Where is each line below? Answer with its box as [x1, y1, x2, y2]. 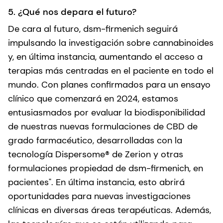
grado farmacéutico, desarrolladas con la [8, 134, 182, 146]
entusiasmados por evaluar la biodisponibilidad [8, 106, 205, 118]
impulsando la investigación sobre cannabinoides [8, 36, 214, 49]
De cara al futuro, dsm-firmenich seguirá [8, 22, 178, 35]
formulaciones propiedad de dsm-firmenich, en [8, 162, 203, 174]
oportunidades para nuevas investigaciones [8, 190, 191, 202]
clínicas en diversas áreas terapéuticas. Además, [8, 204, 211, 216]
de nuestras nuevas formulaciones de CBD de [8, 120, 198, 132]
